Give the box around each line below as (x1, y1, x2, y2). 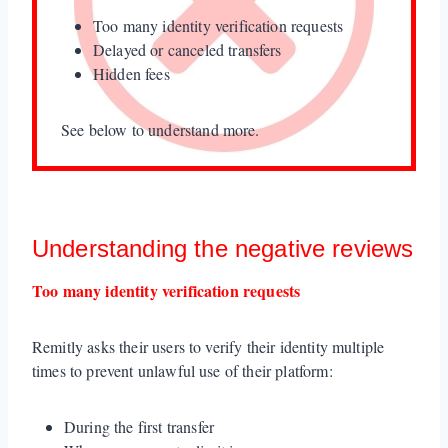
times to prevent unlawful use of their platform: (32, 359, 333, 381)
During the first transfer (64, 415, 214, 437)
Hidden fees (93, 62, 170, 84)
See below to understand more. (61, 118, 260, 140)
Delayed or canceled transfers (93, 38, 282, 60)
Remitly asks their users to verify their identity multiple (32, 335, 385, 357)
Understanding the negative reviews (32, 234, 414, 262)
